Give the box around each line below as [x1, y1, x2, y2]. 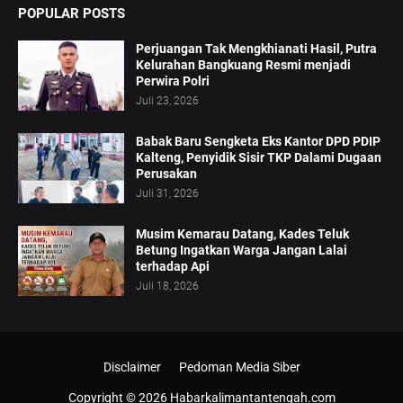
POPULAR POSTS [18, 4, 125, 22]
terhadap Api [136, 258, 210, 273]
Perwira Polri [136, 73, 210, 88]
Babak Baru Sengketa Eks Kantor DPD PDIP [136, 133, 381, 148]
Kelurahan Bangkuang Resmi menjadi [136, 57, 351, 72]
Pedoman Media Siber [178, 359, 300, 374]
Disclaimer [103, 359, 161, 374]
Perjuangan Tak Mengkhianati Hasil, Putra [136, 40, 377, 56]
